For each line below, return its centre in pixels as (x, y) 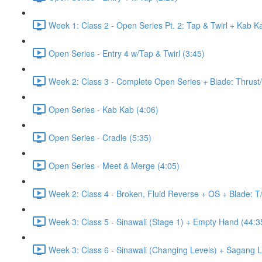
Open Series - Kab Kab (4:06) (104, 109)
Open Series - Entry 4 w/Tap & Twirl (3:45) (127, 53)
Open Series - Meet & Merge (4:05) (114, 165)
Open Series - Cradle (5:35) (100, 137)
